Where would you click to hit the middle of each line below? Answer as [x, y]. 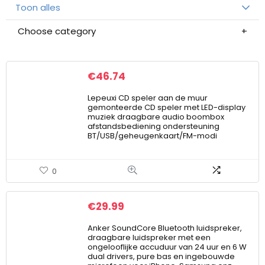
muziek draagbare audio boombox [156, 117]
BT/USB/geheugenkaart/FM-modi [152, 135]
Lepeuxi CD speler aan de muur [148, 98]
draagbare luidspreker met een [149, 237]
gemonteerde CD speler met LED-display [167, 107]
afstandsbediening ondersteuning [153, 126]
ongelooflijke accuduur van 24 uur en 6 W [167, 247]
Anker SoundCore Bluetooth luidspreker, [165, 228]
